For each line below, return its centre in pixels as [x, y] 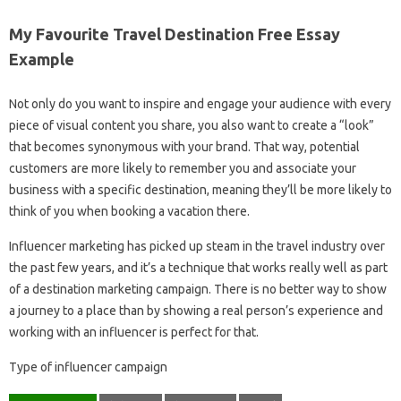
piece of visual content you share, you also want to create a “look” [192, 125]
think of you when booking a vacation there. [129, 211]
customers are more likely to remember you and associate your [183, 168]
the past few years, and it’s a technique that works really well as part [198, 267]
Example [42, 59]
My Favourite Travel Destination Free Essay [175, 34]
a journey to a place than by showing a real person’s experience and [196, 310]
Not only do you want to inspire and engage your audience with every [200, 103]
